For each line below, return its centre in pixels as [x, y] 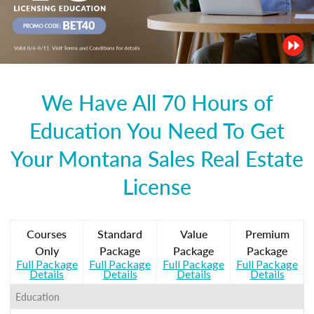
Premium [267, 233]
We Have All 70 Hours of [157, 102]
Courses [47, 233]
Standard [120, 233]
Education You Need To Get [157, 130]
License [157, 186]
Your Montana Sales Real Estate [157, 158]
